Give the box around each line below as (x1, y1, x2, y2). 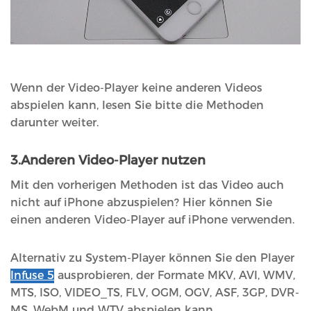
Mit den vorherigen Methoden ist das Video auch (10, 178, 284, 192)
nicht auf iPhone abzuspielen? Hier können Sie (10, 196, 272, 210)
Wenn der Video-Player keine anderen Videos (10, 81, 262, 95)
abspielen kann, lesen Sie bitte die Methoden (10, 99, 264, 112)
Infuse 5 (10, 269, 54, 283)
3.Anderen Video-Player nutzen (10, 153, 205, 169)
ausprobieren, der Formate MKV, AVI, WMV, (54, 269, 295, 283)
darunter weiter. (10, 116, 99, 130)
